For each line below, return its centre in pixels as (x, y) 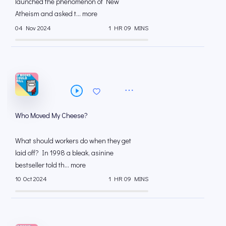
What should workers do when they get (73, 141)
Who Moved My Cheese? (51, 116)
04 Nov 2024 (33, 27)
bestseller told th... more (50, 165)
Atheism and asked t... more (56, 14)
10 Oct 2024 (31, 179)
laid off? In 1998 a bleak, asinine (64, 153)
